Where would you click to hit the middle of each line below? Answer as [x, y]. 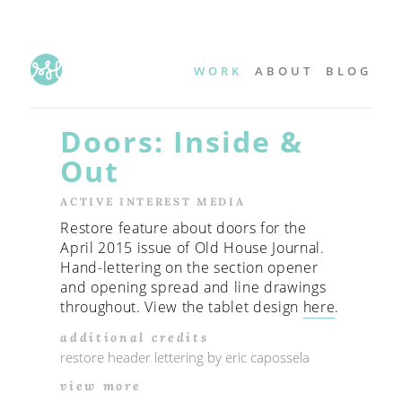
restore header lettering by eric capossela [185, 357]
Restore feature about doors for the [184, 228]
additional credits [135, 337]
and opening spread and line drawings [193, 287]
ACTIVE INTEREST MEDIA [153, 201]
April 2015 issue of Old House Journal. [192, 248]
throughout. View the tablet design [182, 307]
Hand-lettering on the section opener [189, 267]
